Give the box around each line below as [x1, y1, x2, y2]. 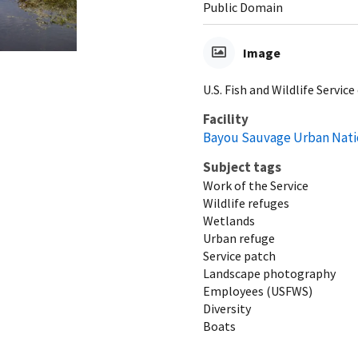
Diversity [203, 300, 251, 316]
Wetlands [203, 212, 255, 229]
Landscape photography [203, 265, 336, 281]
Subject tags [203, 157, 281, 176]
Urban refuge [203, 229, 275, 246]
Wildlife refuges [203, 194, 289, 211]
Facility [203, 109, 249, 128]
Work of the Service [203, 177, 308, 193]
